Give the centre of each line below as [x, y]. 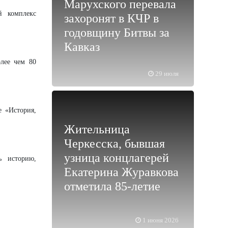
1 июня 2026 [161, 220]
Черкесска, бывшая [115, 144]
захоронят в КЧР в [111, 19]
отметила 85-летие [112, 187]
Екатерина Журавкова [121, 172]
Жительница [97, 130]
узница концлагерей [117, 158]
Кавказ [82, 47]
